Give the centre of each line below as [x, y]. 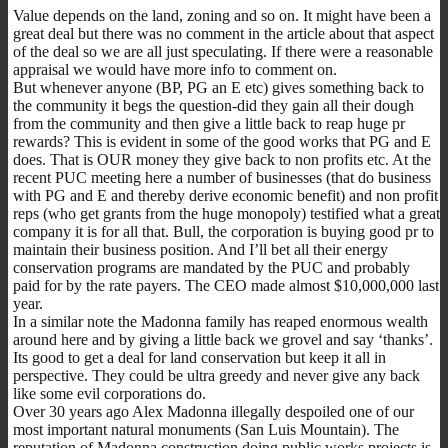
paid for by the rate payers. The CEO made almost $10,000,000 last [226, 285]
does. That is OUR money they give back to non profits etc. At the [222, 159]
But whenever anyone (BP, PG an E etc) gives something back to [218, 87]
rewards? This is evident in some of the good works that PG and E [222, 141]
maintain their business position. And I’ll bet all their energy [200, 249]
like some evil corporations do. [109, 393]
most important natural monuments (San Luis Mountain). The [206, 429]
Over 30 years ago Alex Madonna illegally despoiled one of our [213, 411]
